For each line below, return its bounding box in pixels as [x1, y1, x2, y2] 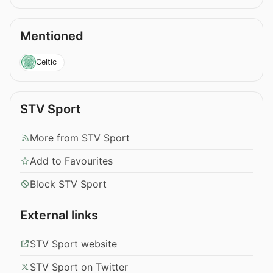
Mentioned [20, 28, 83, 43]
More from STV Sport [30, 131, 130, 144]
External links [20, 207, 98, 222]
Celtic [35, 57, 57, 67]
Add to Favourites [30, 154, 113, 167]
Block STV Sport [30, 177, 107, 190]
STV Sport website [30, 237, 117, 250]
